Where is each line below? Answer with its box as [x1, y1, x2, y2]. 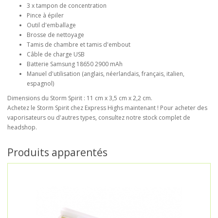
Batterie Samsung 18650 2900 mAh [27, 60, 123, 69]
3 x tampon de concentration [27, 1, 107, 10]
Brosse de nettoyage [27, 31, 84, 39]
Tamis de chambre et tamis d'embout [27, 40, 130, 49]
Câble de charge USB [27, 50, 85, 59]
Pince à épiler [27, 11, 64, 20]
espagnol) [27, 79, 54, 88]
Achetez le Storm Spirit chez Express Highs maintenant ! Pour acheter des [7, 104, 207, 112]
